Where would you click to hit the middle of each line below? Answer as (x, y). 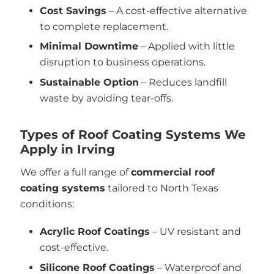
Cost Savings (73, 10)
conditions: (47, 204)
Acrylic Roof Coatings (95, 231)
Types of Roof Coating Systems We (133, 134)
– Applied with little (187, 46)
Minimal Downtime (89, 46)
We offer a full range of (75, 172)
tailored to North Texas (161, 188)
